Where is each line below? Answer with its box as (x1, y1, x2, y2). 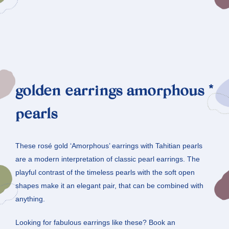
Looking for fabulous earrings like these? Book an (15, 218, 175, 227)
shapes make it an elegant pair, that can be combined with (15, 181, 203, 190)
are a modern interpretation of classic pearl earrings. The (15, 155, 200, 164)
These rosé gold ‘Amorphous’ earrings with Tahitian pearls (15, 142, 202, 150)
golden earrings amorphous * (15, 84, 214, 100)
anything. (15, 195, 45, 203)
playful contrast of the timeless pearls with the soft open (15, 168, 195, 177)
